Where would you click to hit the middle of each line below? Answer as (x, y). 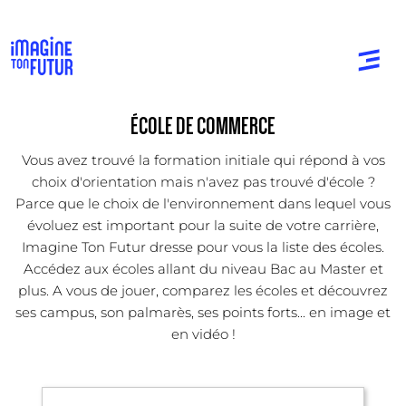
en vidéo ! (203, 333)
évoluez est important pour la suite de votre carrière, (203, 225)
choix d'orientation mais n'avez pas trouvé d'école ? (203, 181)
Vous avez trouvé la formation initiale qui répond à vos (203, 159)
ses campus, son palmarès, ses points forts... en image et (203, 312)
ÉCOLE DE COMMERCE (203, 126)
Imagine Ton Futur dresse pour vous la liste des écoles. (203, 246)
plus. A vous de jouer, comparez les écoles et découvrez (203, 290)
